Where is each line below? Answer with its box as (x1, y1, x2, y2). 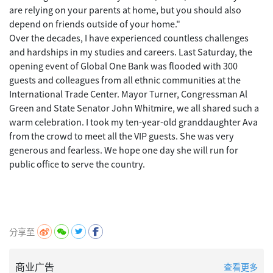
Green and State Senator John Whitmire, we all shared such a (9, 101, 259, 115)
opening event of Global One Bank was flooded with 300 (9, 59, 238, 73)
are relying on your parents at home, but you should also (9, 3, 241, 16)
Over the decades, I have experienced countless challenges (9, 31, 249, 44)
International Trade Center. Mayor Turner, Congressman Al (9, 87, 247, 101)
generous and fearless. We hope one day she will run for (9, 143, 238, 157)
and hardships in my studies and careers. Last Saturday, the (9, 45, 252, 58)
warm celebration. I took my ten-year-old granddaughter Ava (9, 115, 258, 129)
